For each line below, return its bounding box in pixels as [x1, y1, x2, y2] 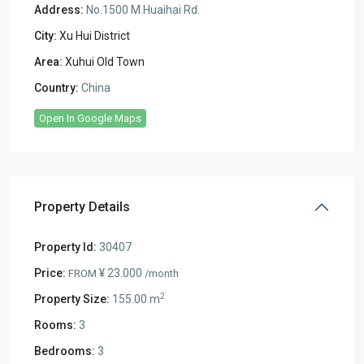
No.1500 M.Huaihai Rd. [84, 2, 200, 16]
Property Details [34, 198, 130, 214]
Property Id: [34, 240, 97, 253]
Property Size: [34, 292, 110, 305]
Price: [34, 266, 66, 279]
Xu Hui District [59, 28, 130, 42]
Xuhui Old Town [65, 54, 145, 68]
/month [145, 266, 179, 279]
